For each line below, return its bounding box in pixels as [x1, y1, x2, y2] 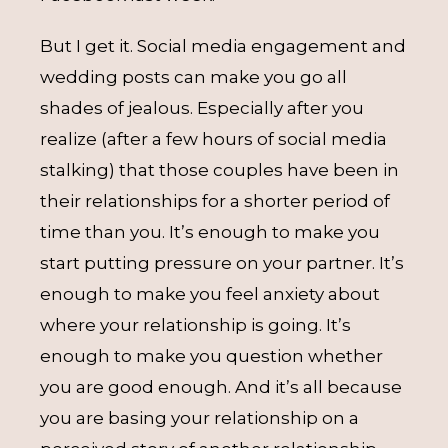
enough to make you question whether [40, 346, 383, 366]
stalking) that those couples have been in [40, 160, 399, 180]
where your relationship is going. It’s [40, 315, 351, 335]
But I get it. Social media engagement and [40, 36, 406, 56]
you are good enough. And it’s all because [40, 377, 402, 397]
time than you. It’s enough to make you [40, 222, 380, 242]
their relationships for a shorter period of [40, 191, 390, 211]
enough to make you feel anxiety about [40, 284, 380, 304]
